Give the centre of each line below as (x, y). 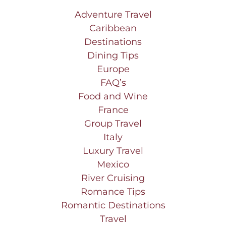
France (113, 110)
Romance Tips (113, 192)
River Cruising (113, 178)
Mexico (113, 165)
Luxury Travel (113, 151)
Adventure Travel (113, 15)
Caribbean (113, 29)
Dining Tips (113, 56)
